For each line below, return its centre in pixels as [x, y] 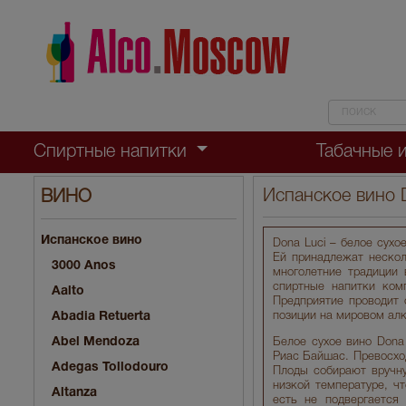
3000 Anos [84, 266]
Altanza [74, 392]
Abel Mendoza [96, 342]
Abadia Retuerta [101, 316]
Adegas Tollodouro [110, 367]
